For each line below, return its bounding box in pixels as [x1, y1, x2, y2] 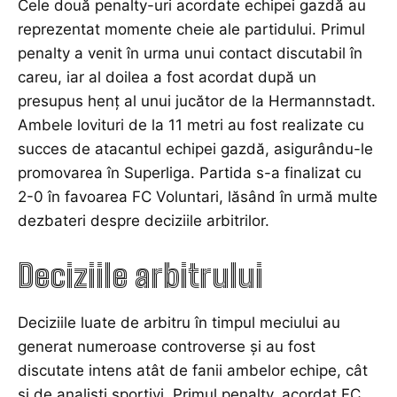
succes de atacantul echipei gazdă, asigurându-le [18, 139, 373, 158]
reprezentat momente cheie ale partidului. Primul [18, 19, 365, 38]
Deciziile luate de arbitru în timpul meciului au [18, 313, 340, 331]
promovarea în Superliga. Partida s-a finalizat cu [18, 163, 362, 182]
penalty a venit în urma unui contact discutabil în [18, 43, 362, 62]
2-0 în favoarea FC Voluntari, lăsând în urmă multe [18, 187, 378, 206]
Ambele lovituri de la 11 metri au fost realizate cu [18, 115, 364, 134]
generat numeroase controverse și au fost [18, 337, 315, 355]
